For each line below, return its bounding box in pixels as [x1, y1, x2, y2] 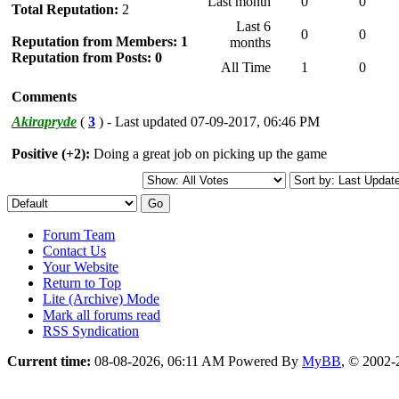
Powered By [228, 353, 302, 369]
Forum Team [43, 226, 115, 242]
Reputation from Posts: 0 [12, 49, 162, 65]
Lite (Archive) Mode [43, 290, 159, 306]
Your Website [43, 258, 118, 274]
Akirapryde [12, 113, 77, 129]
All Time [221, 59, 271, 75]
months [230, 34, 271, 50]
